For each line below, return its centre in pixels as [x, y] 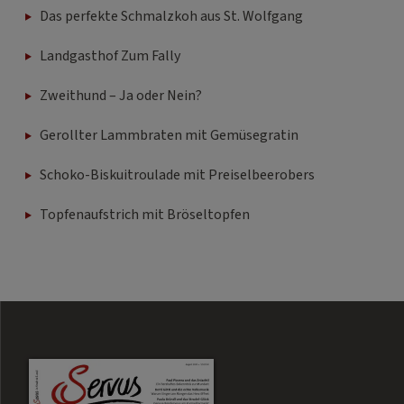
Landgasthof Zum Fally [110, 56]
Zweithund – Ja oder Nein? [121, 96]
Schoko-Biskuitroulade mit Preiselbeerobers [177, 175]
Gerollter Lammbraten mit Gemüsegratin [169, 136]
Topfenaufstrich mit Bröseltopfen [145, 215]
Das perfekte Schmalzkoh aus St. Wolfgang [171, 17]
